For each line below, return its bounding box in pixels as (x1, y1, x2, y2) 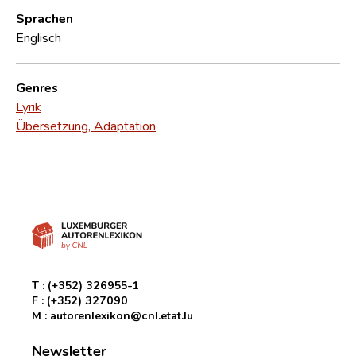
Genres (16, 79, 58, 95)
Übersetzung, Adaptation (16, 117, 156, 133)
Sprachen (16, 10, 73, 26)
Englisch (16, 29, 61, 45)
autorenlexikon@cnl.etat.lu (50, 308, 193, 323)
